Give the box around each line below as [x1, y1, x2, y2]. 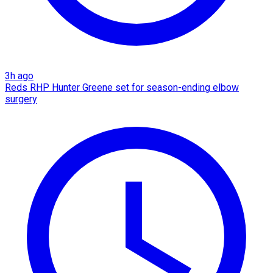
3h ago [5, 69, 34, 82]
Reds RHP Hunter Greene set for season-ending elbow [5, 81, 239, 93]
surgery [5, 93, 37, 105]
